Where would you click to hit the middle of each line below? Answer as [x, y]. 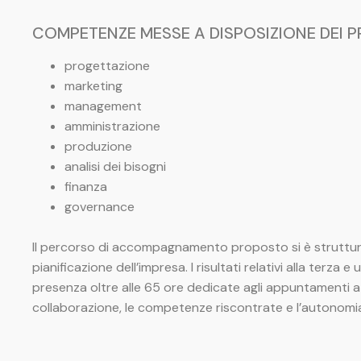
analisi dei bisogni [115, 167]
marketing [93, 86]
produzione [98, 147]
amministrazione [112, 127]
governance [100, 207]
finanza [86, 187]
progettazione [107, 66]
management [103, 106]
